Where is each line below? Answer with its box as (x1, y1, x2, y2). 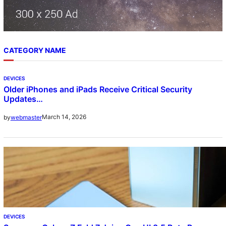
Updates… (3, 93, 43, 104)
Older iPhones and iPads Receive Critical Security (3, 84, 192, 94)
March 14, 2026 (41, 113, 86, 121)
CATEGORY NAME (3, 46, 66, 55)
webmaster (10, 113, 42, 121)
